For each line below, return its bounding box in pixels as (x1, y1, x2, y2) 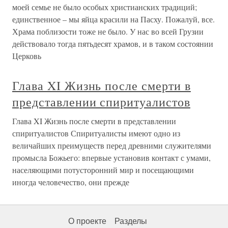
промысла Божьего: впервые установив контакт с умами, (12, 152, 211, 163)
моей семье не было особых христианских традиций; (12, 2, 197, 13)
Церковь (12, 50, 41, 62)
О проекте (68, 217, 106, 226)
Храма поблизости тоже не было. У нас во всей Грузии (12, 26, 204, 37)
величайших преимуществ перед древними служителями (12, 140, 211, 151)
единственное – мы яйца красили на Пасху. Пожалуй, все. (12, 14, 215, 25)
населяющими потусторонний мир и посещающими (12, 164, 194, 176)
